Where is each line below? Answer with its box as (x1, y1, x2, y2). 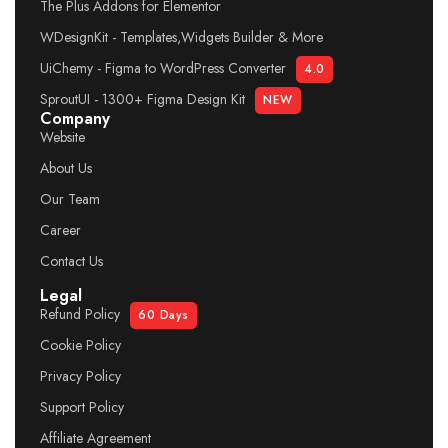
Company (40, 107, 110, 130)
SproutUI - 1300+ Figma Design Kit (40, 89, 245, 109)
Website (40, 127, 85, 147)
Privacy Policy (40, 366, 121, 386)
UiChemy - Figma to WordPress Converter (40, 58, 286, 78)
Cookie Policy (40, 335, 121, 355)
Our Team (40, 189, 100, 209)
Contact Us (40, 251, 103, 271)
